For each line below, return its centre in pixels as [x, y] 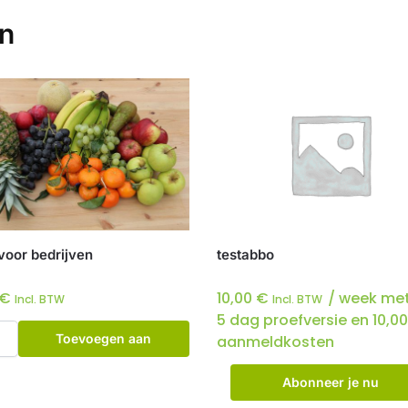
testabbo [246, 255]
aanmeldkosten [276, 342]
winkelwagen [104, 375]
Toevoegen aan [104, 339]
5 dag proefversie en [295, 321]
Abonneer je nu [330, 382]
